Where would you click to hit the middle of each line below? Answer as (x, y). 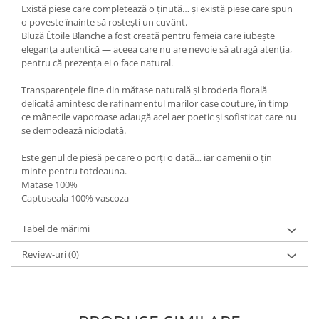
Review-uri (45, 255)
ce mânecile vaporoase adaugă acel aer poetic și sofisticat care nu (159, 117)
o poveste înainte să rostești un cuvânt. (104, 22)
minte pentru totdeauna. (74, 171)
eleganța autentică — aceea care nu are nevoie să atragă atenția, (157, 49)
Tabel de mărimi (56, 229)
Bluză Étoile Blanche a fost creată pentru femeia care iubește (148, 36)
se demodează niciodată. (74, 131)
